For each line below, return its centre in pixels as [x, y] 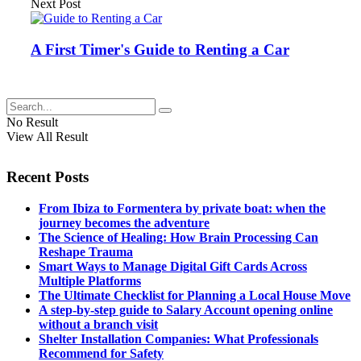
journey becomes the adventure [124, 222]
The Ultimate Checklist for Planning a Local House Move [195, 295]
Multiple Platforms [90, 280]
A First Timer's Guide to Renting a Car [160, 50]
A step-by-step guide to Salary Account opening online [186, 309]
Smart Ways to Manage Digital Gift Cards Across [173, 266]
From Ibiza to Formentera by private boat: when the [182, 208]
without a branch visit [98, 324]
